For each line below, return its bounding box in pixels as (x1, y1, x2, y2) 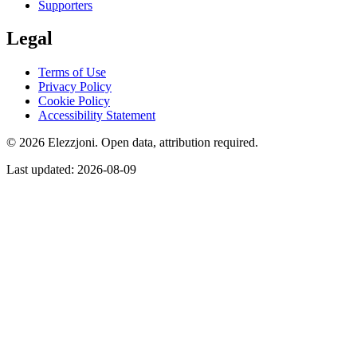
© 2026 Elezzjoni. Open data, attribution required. (6, 135, 258, 150)
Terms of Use (38, 65, 106, 80)
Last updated (6, 163, 71, 177)
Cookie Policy (38, 94, 110, 108)
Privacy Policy (38, 80, 112, 94)
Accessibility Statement (38, 108, 155, 123)
